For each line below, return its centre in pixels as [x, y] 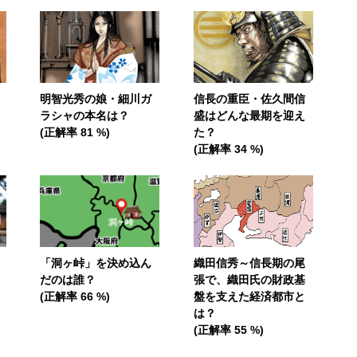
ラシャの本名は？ [85, 115]
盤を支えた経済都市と [249, 296]
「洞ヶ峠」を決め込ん [96, 263]
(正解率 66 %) [75, 296]
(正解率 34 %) [228, 149]
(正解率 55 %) [228, 330]
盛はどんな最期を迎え [249, 115]
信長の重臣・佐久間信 [249, 98]
